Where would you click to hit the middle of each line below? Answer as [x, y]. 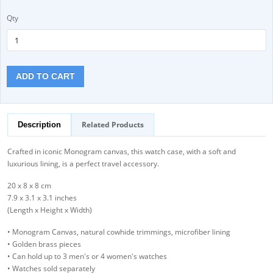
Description [39, 125]
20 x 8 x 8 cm [29, 186]
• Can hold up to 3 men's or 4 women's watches [87, 257]
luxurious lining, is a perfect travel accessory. [83, 164]
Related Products [113, 125]
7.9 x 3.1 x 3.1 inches [42, 198]
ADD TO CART [45, 76]
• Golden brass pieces [44, 244]
